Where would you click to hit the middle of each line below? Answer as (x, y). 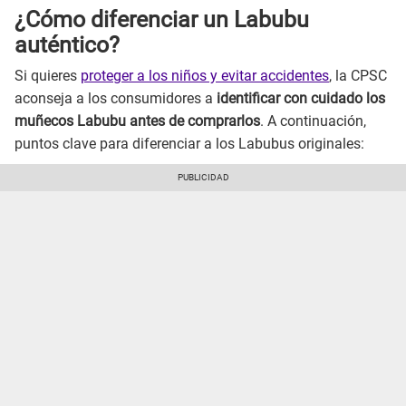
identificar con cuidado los (301, 99)
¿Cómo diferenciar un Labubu (162, 19)
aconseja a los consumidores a (116, 99)
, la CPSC (358, 76)
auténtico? (67, 44)
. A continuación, (313, 121)
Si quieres (48, 76)
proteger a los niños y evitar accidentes (205, 76)
